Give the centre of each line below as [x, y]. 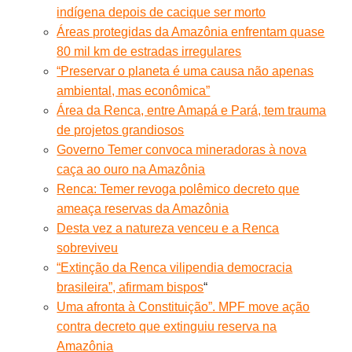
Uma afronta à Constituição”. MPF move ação [183, 306]
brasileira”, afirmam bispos [130, 287]
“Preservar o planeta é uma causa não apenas [185, 71]
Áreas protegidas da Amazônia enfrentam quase [191, 31]
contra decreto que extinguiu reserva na [167, 326]
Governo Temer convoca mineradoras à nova [182, 149]
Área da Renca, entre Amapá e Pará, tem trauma [192, 110]
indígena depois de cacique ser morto [161, 12]
